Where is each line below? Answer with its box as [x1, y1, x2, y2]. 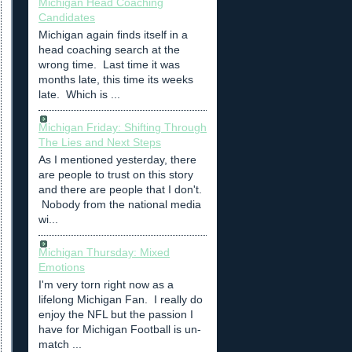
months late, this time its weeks [38, 72, 193, 86]
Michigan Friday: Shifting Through [38, 121, 207, 134]
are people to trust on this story [38, 168, 193, 181]
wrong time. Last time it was [38, 57, 180, 71]
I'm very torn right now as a [38, 278, 174, 291]
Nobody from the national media [38, 198, 201, 211]
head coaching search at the [38, 42, 180, 56]
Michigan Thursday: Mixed [38, 246, 170, 259]
